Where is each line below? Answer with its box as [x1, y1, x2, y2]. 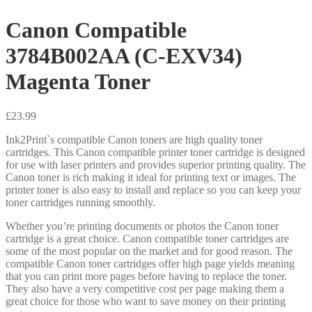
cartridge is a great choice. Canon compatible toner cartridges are [6, 232, 289, 244]
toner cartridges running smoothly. [6, 196, 155, 208]
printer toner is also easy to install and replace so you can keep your [6, 183, 301, 196]
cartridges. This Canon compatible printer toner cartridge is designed [6, 146, 305, 158]
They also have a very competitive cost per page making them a [6, 282, 284, 295]
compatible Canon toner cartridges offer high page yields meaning [6, 257, 295, 270]
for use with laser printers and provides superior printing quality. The [6, 158, 306, 171]
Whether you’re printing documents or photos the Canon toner [6, 219, 279, 232]
